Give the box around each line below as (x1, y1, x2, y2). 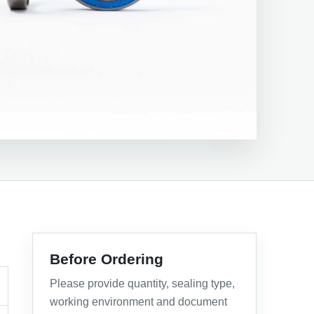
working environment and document (50, 295, 227, 308)
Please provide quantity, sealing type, (50, 277, 235, 289)
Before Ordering (50, 250, 163, 267)
